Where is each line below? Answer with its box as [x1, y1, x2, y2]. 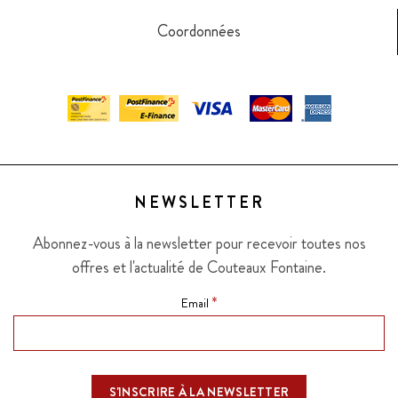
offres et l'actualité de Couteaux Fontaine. [72, 255, 326, 279]
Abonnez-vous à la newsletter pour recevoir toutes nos [32, 231, 366, 255]
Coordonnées [156, 20, 241, 44]
